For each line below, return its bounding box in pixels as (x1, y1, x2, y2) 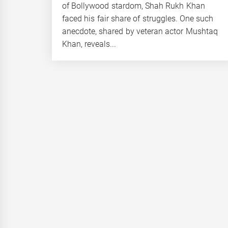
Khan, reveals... (62, 39, 117, 49)
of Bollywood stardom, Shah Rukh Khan (62, 1, 205, 11)
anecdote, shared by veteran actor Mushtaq (62, 26, 218, 37)
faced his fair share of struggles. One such (62, 14, 214, 24)
